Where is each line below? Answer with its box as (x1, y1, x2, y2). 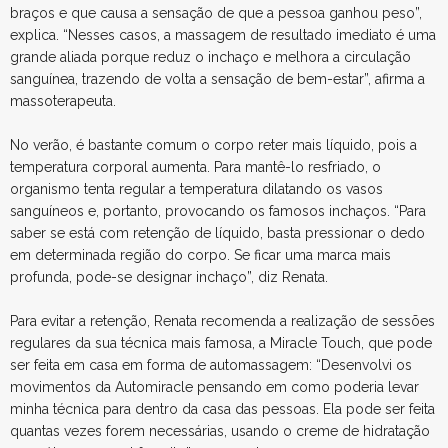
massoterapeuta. (10, 93, 116, 109)
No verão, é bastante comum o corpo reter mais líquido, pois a (10, 137, 417, 153)
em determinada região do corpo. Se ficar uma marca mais (10, 247, 391, 263)
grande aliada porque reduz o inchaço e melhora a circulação (10, 49, 411, 65)
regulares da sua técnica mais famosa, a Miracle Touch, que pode (10, 335, 432, 351)
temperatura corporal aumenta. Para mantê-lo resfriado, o (10, 159, 381, 175)
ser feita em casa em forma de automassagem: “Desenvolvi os (10, 357, 412, 373)
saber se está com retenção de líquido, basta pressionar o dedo (10, 225, 425, 241)
